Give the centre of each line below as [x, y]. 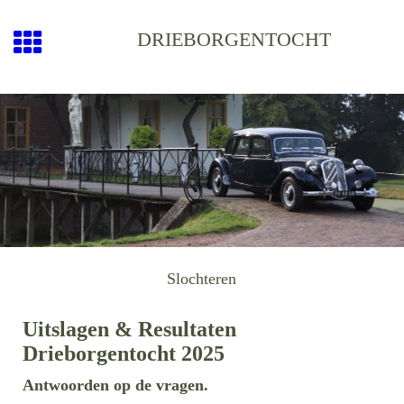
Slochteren [202, 278]
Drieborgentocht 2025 [124, 354]
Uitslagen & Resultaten [129, 330]
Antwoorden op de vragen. [115, 386]
